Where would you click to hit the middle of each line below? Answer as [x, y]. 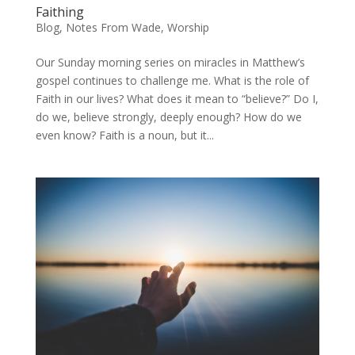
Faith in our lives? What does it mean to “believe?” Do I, [177, 99]
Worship [188, 28]
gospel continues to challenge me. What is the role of [172, 81]
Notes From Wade [113, 28]
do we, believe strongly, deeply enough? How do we [168, 117]
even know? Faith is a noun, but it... [124, 136]
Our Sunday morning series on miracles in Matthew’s [170, 63]
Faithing [59, 12]
